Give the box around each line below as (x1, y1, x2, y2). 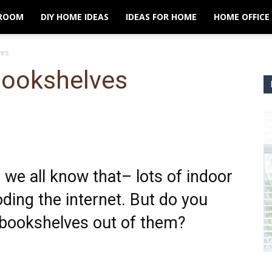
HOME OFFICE (214, 11, 270, 22)
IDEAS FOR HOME (126, 11, 197, 22)
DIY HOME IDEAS (41, 11, 109, 22)
